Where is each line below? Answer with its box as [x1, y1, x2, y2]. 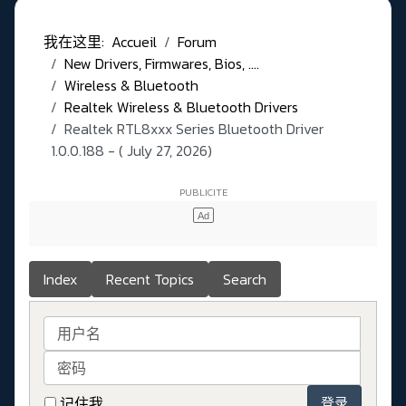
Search [223, 268, 266, 291]
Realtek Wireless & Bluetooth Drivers [64, 96, 298, 119]
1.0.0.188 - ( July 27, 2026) [51, 140, 212, 162]
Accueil [111, 31, 157, 53]
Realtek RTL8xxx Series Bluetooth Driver [64, 118, 324, 140]
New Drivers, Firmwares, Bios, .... [64, 53, 259, 75]
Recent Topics [106, 268, 194, 291]
